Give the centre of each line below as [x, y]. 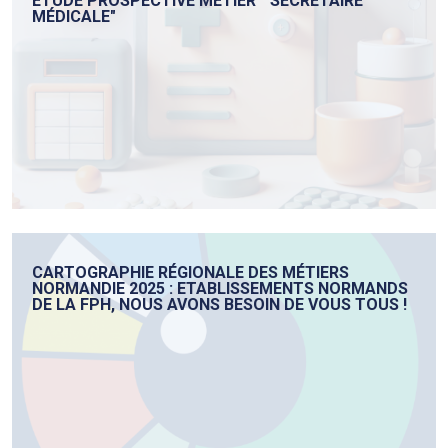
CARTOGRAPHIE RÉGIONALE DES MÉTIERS [190, 273]
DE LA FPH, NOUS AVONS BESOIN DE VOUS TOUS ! [219, 305]
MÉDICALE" [74, 17]
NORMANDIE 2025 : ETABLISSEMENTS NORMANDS [220, 289]
